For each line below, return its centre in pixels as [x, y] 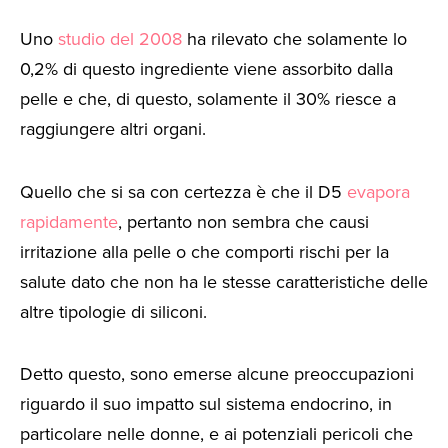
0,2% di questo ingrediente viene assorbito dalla [206, 69]
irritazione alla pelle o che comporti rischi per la [204, 251]
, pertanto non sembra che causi [243, 221]
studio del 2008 [120, 39]
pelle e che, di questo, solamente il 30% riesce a [208, 99]
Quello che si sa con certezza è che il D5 [183, 191]
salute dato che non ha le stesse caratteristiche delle [224, 281]
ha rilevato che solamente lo [294, 39]
